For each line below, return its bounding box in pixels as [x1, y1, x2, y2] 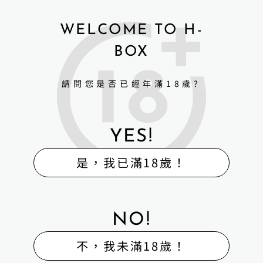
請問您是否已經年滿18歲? [62, 77, 201, 90]
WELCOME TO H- [59, 22, 204, 38]
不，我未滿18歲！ [76, 237, 187, 255]
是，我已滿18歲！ [76, 154, 187, 171]
